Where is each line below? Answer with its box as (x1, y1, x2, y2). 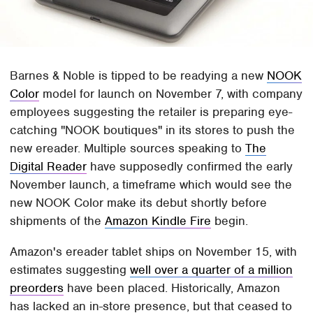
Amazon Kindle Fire (105, 213, 212, 229)
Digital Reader (10, 159, 87, 175)
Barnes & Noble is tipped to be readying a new (10, 68, 268, 84)
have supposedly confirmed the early (87, 159, 293, 175)
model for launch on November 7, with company (39, 86, 303, 102)
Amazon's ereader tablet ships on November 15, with (10, 244, 298, 260)
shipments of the (10, 213, 105, 229)
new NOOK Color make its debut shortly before (10, 195, 268, 211)
